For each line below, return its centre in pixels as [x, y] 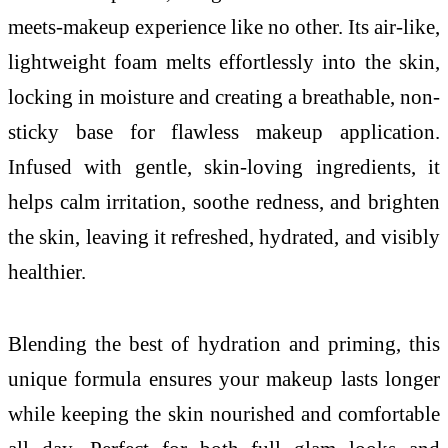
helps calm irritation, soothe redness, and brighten [224, 202]
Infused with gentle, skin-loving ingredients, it [224, 167]
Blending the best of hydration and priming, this [224, 343]
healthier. [47, 272]
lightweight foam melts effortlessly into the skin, [224, 62]
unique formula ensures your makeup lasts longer [224, 378]
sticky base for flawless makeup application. [224, 132]
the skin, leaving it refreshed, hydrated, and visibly [224, 237]
